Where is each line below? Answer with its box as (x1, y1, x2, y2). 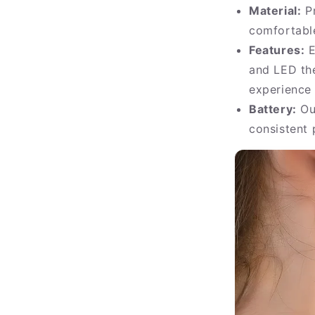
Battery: (249, 102, 297, 117)
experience (249, 82, 311, 97)
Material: (249, 4, 302, 18)
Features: (249, 43, 305, 58)
